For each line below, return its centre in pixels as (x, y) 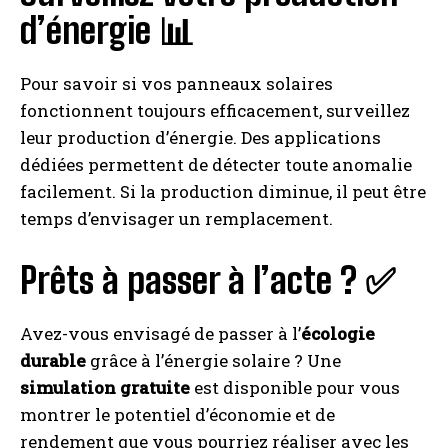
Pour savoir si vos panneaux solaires (176, 84)
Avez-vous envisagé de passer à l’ (160, 334)
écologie (338, 334)
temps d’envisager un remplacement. (176, 219)
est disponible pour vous (295, 388)
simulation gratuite (105, 388)
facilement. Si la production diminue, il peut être (223, 192)
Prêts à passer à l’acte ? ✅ (207, 281)
